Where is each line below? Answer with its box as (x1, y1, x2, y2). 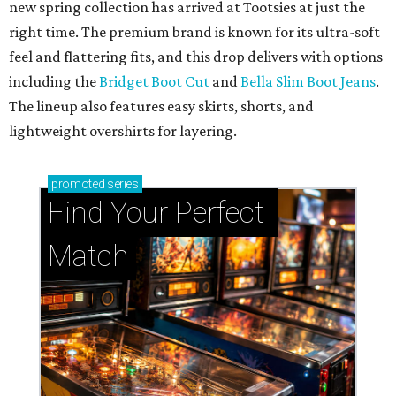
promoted (51, 177, 105, 192)
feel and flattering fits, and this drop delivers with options (9, 48, 383, 66)
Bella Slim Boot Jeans (240, 72, 376, 91)
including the (9, 72, 96, 91)
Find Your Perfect (48, 195, 264, 231)
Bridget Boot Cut (99, 72, 209, 91)
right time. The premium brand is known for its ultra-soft (9, 23, 380, 42)
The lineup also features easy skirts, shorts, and (9, 97, 314, 116)
